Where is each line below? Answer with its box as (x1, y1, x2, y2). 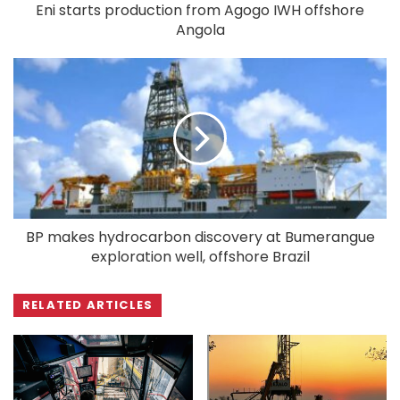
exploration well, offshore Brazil (90, 246, 310, 267)
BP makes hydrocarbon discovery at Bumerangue (25, 226, 375, 247)
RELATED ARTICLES (22, 296, 154, 313)
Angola (175, 19, 225, 40)
